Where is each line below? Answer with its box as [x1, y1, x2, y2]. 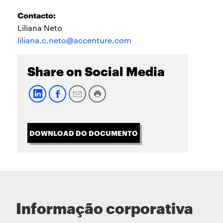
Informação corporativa [16, 202, 193, 217]
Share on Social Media [27, 66, 165, 78]
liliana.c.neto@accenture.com [17, 35, 131, 45]
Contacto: [17, 9, 56, 20]
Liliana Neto [17, 22, 62, 33]
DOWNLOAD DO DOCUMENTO [29, 128, 138, 137]
